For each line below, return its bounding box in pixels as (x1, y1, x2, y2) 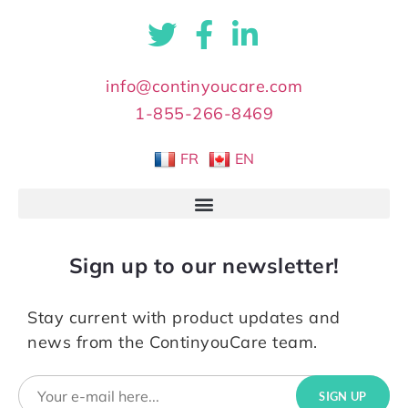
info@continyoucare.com (106, 76, 302, 97)
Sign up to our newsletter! (68, 252, 340, 280)
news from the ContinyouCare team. (27, 331, 318, 353)
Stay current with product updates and (27, 307, 341, 329)
